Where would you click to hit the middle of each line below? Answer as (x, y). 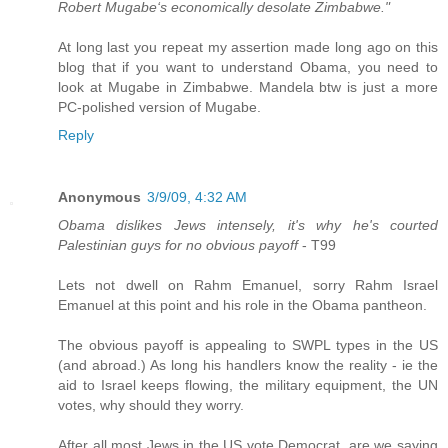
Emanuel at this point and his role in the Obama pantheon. (242, 304)
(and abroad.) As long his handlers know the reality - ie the (248, 364)
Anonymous (99, 196)
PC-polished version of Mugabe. (159, 106)
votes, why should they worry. (151, 404)
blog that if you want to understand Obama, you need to (248, 66)
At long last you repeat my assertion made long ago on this (248, 46)
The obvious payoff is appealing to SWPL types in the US (248, 344)
